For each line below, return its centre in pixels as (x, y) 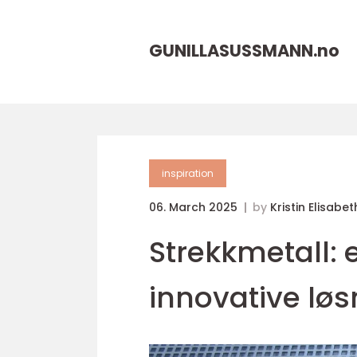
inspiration (188, 173)
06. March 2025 (195, 207)
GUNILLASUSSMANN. (233, 51)
